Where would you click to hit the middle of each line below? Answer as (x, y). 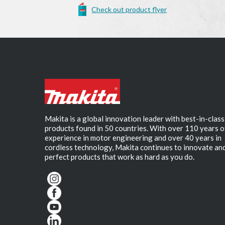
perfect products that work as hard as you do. (120, 157)
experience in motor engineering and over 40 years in (133, 138)
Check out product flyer (129, 10)
